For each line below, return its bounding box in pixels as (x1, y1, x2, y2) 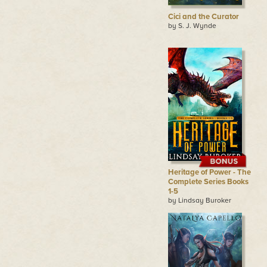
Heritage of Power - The (167, 167, 251, 177)
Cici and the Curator (167, 12, 239, 21)
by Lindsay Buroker (167, 196, 231, 204)
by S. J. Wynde (167, 21, 216, 30)
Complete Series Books (167, 177, 249, 187)
